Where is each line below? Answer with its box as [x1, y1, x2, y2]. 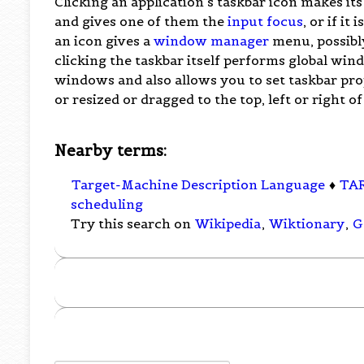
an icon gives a [54, 32, 154, 49]
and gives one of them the [54, 12, 228, 29]
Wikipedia [195, 215, 262, 232]
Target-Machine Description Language [71, 176, 326, 193]
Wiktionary [269, 215, 345, 232]
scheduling [71, 196, 144, 213]
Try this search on [71, 215, 195, 232]
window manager [154, 32, 270, 49]
